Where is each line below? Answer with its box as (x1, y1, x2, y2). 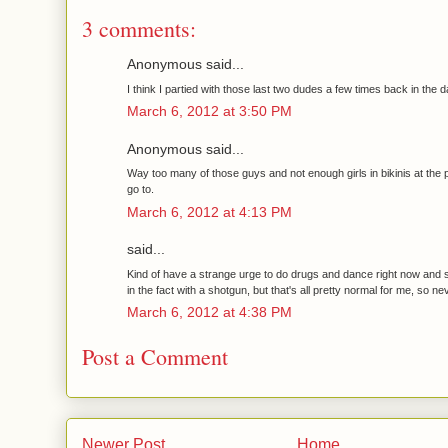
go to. (127, 183, 154, 196)
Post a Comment (82, 341, 228, 371)
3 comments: (82, 14, 196, 44)
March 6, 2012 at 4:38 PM (127, 305, 292, 321)
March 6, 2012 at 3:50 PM (127, 104, 292, 120)
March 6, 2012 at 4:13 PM (127, 204, 292, 220)
